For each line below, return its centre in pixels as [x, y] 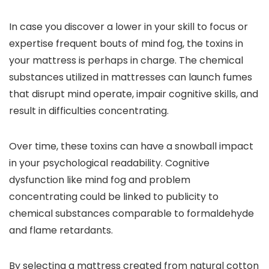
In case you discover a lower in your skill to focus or [128, 27]
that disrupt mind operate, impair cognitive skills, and [134, 94]
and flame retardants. [61, 230]
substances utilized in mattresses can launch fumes [131, 77]
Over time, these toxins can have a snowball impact [131, 146]
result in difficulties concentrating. [89, 111]
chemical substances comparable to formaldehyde [131, 213]
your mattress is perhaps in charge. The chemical [126, 60]
